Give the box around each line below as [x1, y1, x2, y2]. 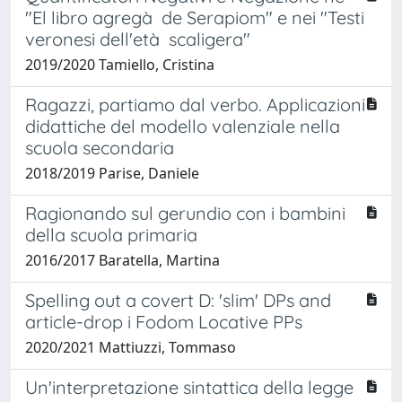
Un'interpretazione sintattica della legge [25, 375, 354, 398]
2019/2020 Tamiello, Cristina [25, 54, 214, 74]
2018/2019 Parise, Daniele [25, 162, 199, 183]
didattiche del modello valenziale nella [25, 114, 340, 137]
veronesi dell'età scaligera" [25, 27, 250, 50]
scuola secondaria [25, 135, 174, 159]
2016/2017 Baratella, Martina [25, 249, 220, 270]
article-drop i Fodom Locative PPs [25, 310, 302, 333]
